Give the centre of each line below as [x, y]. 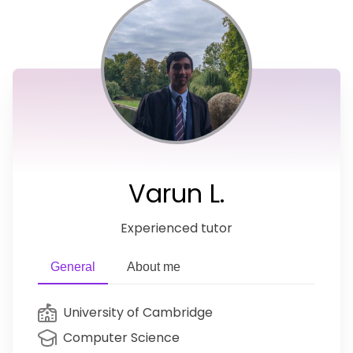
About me [154, 267]
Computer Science [121, 337]
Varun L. [176, 193]
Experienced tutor [176, 228]
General [73, 267]
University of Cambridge [138, 312]
